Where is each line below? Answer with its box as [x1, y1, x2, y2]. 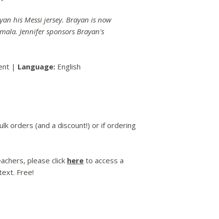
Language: [18, 62, 55, 72]
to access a [84, 155, 124, 166]
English [55, 62, 81, 72]
